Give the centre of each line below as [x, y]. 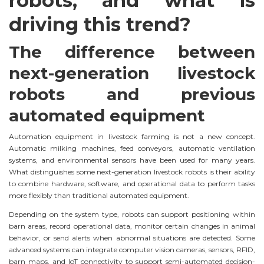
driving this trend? [100, 24]
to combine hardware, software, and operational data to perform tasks [132, 183]
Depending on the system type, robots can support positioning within [132, 214]
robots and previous [132, 94]
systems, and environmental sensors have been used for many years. [132, 160]
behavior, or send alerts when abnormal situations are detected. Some [132, 238]
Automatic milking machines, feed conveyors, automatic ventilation [132, 148]
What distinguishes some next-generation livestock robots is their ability [132, 171]
